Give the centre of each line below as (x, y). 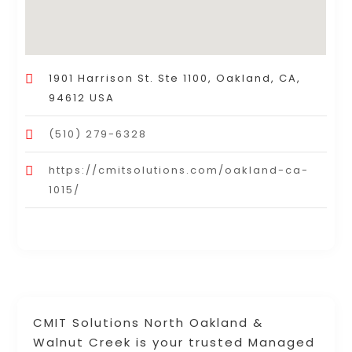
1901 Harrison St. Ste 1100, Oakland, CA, (175, 79)
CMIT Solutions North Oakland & (148, 323)
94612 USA (82, 98)
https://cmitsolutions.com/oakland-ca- (179, 170)
